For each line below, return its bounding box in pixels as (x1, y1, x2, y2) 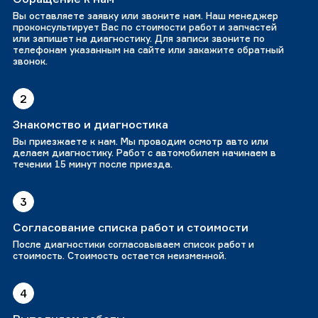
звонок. (13, 55, 48, 67)
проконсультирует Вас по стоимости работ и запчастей (13, 21, 277, 33)
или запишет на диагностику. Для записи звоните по (13, 33, 265, 45)
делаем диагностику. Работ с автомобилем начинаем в (13, 147, 276, 159)
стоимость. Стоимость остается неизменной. (13, 250, 226, 262)
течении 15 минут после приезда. (13, 158, 172, 170)
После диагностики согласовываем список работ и (13, 238, 254, 251)
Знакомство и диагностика (13, 117, 168, 132)
